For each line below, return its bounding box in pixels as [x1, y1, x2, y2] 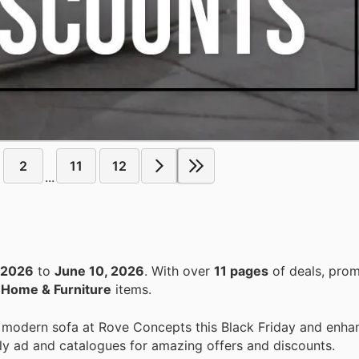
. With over [151, 263, 214, 280]
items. [111, 281, 151, 298]
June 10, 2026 [54, 263, 144, 280]
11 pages [214, 263, 268, 280]
